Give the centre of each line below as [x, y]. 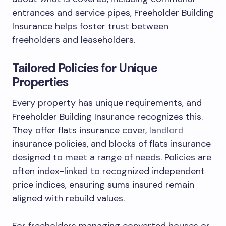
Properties [40, 82]
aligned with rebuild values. [68, 198]
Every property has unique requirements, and [107, 103]
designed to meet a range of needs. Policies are [112, 157]
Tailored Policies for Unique [85, 68]
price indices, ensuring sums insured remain [103, 184]
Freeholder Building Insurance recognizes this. [107, 116]
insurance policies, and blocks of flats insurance [111, 144]
